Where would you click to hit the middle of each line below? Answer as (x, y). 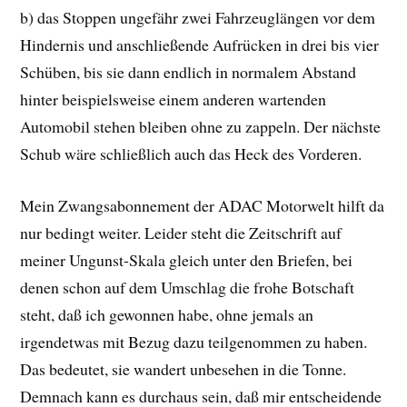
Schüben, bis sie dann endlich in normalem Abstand (189, 71)
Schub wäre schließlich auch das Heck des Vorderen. (191, 153)
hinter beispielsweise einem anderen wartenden (174, 99)
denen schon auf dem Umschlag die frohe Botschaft (188, 287)
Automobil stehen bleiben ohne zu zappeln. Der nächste (201, 126)
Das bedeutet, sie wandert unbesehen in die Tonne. (184, 368)
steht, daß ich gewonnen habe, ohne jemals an (167, 314)
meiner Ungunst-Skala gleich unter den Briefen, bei (187, 259)
